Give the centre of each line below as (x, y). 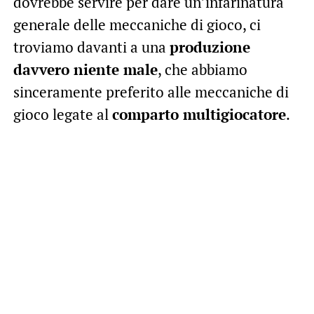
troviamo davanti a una (91, 47)
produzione (210, 47)
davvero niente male (85, 69)
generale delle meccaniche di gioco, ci (137, 24)
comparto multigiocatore (199, 114)
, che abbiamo (202, 69)
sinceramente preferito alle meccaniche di (151, 91)
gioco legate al (62, 114)
